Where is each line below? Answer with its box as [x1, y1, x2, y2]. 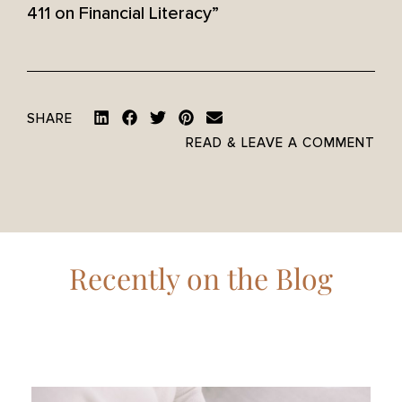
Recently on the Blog [69, 258, 333, 297]
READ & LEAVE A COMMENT [186, 134, 375, 151]
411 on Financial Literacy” [27, 2, 219, 24]
